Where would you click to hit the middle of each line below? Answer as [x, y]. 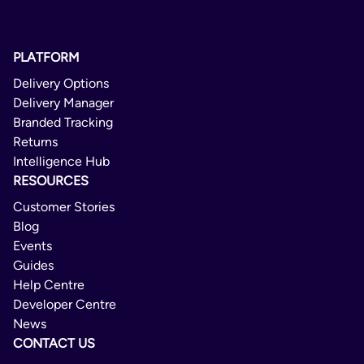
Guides [33, 266]
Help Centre [49, 285]
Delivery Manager [63, 103]
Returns [35, 142]
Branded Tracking [63, 123]
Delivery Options [61, 84]
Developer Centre [65, 305]
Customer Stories [64, 207]
